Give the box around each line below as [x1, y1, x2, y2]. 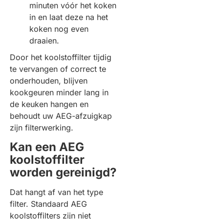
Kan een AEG [10, 140, 84, 154]
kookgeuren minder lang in [10, 88, 109, 97]
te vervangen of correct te [10, 64, 106, 74]
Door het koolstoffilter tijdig [10, 52, 111, 62]
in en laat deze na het [29, 12, 108, 22]
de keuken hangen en [10, 99, 88, 109]
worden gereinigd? [10, 165, 116, 179]
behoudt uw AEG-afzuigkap [10, 111, 112, 121]
